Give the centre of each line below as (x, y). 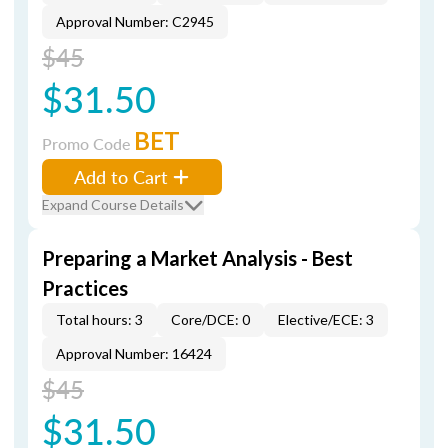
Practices (85, 288)
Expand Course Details (113, 204)
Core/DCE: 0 (210, 319)
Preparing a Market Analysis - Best (197, 258)
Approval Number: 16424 (134, 353)
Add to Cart (121, 176)
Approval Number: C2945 (135, 21)
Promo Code (88, 143)
